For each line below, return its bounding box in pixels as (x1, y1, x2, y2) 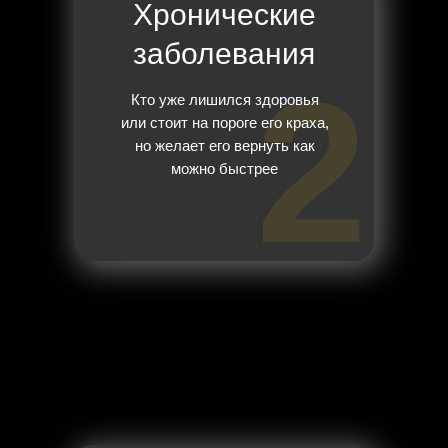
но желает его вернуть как (134, 137, 315, 155)
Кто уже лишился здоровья (130, 91, 319, 109)
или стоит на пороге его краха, (120, 114, 329, 132)
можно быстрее (171, 160, 278, 178)
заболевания (133, 37, 315, 71)
